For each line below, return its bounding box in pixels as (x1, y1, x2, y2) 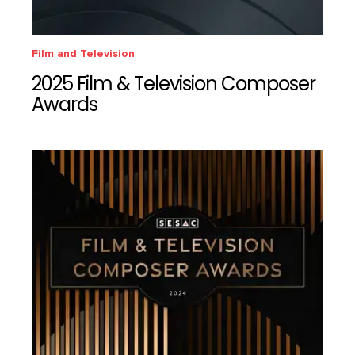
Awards (32, 90, 97, 122)
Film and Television (32, 46, 135, 60)
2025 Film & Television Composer (32, 69, 315, 101)
